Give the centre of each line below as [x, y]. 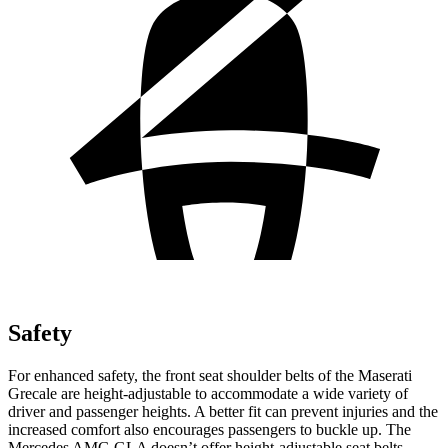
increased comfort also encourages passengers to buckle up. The [209, 429]
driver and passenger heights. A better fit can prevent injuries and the [223, 411]
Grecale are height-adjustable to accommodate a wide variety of [208, 393]
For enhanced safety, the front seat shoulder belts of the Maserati [210, 375]
